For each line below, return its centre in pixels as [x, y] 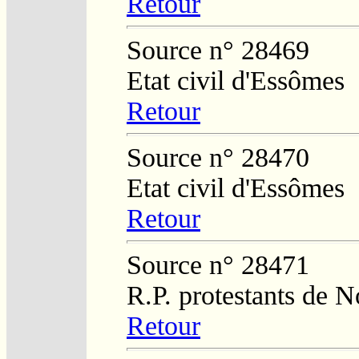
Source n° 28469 [218, 50]
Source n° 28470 [218, 157]
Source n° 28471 [218, 264]
